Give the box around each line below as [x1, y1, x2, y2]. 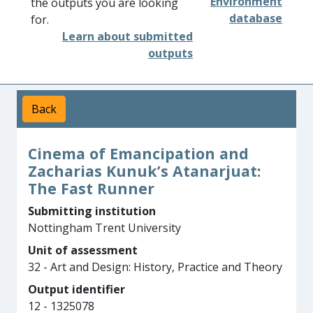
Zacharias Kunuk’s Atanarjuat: [28, 161, 261, 181]
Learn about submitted [62, 29, 193, 44]
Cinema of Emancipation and [28, 143, 249, 163]
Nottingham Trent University [28, 220, 181, 235]
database [229, 10, 282, 26]
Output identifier [28, 282, 125, 297]
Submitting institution [28, 203, 156, 219]
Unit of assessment [28, 242, 138, 258]
